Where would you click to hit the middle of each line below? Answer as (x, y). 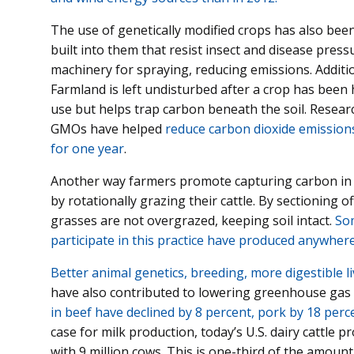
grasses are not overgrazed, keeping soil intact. (193, 221)
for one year (87, 149)
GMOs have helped (108, 129)
